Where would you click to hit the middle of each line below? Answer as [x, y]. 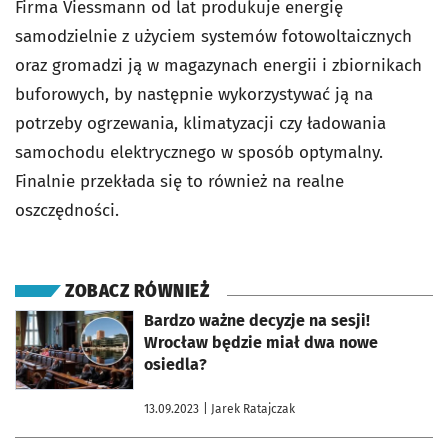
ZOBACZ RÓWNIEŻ [137, 291]
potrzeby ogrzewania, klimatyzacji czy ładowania [200, 123]
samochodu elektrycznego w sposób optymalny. [199, 152]
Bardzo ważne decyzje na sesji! [257, 320]
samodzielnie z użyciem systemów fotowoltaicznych [213, 36]
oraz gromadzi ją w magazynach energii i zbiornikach [218, 65]
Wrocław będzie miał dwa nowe [261, 342]
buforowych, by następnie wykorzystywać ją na [194, 94]
